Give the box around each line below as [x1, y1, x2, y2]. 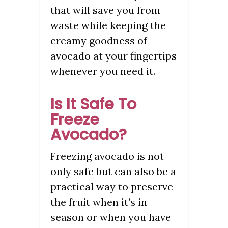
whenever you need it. [50, 64, 155, 77]
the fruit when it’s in [50, 195, 147, 208]
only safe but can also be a [50, 164, 176, 178]
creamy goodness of [50, 34, 147, 47]
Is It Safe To [50, 93, 136, 115]
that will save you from [50, 3, 160, 16]
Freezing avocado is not [50, 149, 164, 162]
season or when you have [50, 210, 171, 223]
